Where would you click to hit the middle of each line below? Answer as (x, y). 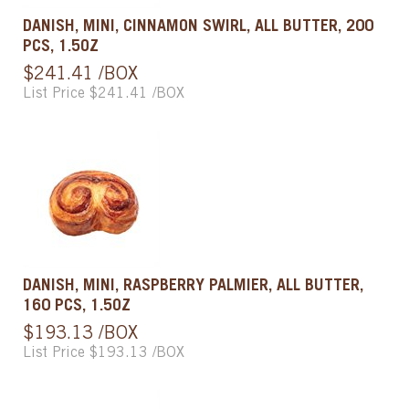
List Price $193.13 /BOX (104, 353)
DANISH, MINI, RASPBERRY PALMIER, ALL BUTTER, (193, 286)
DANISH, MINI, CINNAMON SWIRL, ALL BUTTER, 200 (198, 27)
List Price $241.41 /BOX (104, 94)
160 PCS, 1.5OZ (77, 306)
